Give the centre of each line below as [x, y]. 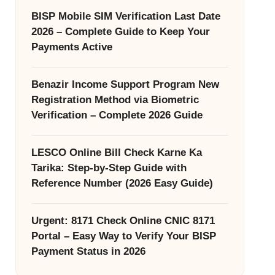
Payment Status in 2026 [93, 251]
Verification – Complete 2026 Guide [117, 115]
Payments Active [72, 47]
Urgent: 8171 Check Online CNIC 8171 [123, 220]
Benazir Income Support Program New [125, 84]
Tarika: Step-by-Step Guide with [109, 168]
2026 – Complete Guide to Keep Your [120, 31]
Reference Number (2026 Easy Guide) [122, 183]
